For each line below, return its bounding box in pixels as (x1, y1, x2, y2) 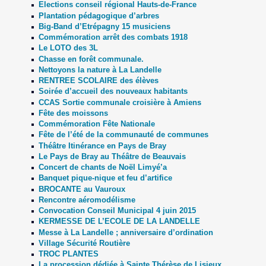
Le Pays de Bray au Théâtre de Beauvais (38, 151, 186, 161)
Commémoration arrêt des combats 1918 (38, 33, 188, 42)
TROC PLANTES (38, 249, 99, 259)
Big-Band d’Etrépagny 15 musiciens (38, 21, 170, 31)
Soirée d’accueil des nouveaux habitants (38, 87, 188, 96)
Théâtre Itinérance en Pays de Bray (38, 141, 166, 150)
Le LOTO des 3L (38, 43, 98, 53)
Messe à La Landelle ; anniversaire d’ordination (38, 227, 213, 237)
